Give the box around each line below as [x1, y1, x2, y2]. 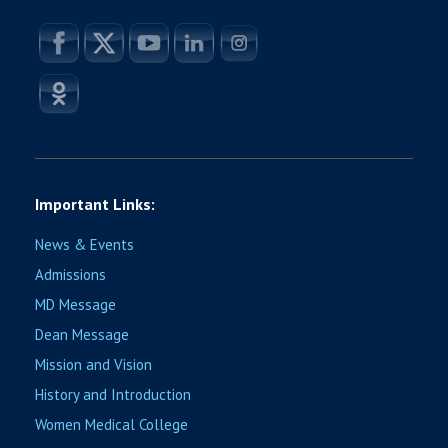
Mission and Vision [35, 355, 152, 375]
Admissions [35, 265, 106, 285]
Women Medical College [35, 415, 188, 435]
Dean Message [35, 325, 129, 345]
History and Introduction [35, 385, 191, 405]
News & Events [35, 235, 134, 255]
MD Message [35, 295, 116, 315]
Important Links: [35, 194, 155, 215]
